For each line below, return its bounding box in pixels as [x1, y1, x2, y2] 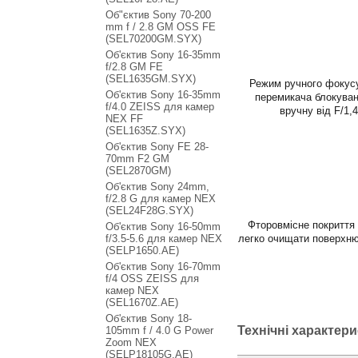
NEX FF [105, 113, 143, 125]
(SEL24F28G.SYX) [105, 205, 193, 217]
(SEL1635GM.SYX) [105, 73, 196, 85]
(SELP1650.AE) [105, 245, 179, 257]
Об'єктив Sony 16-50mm [105, 221, 221, 233]
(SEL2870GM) [105, 165, 171, 177]
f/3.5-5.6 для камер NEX [105, 233, 222, 245]
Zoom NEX [105, 336, 157, 348]
